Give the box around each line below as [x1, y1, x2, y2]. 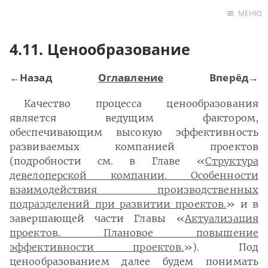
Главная [189, 39, 227, 50]
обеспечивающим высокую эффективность [10, 126, 258, 139]
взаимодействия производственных [10, 184, 258, 196]
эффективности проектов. [10, 241, 184, 254]
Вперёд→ [209, 71, 258, 84]
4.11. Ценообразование [10, 39, 190, 59]
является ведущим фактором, [10, 112, 258, 124]
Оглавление [98, 71, 163, 84]
